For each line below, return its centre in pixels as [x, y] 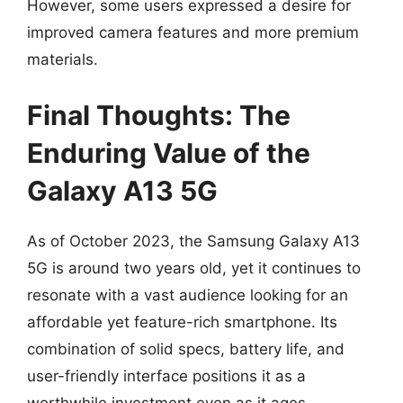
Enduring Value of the [169, 152]
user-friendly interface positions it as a [166, 376]
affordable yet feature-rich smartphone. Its [182, 322]
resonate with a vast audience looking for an [188, 295]
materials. [63, 59]
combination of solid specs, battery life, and [186, 349]
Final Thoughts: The [159, 115]
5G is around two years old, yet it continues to [194, 268]
